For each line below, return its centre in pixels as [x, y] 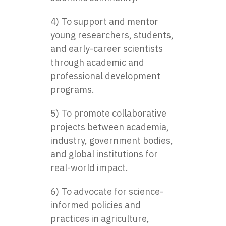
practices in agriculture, [100, 218]
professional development [105, 76]
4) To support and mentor [104, 21]
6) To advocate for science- [107, 191]
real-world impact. [89, 167]
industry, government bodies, [112, 140]
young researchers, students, [112, 35]
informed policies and [96, 205]
